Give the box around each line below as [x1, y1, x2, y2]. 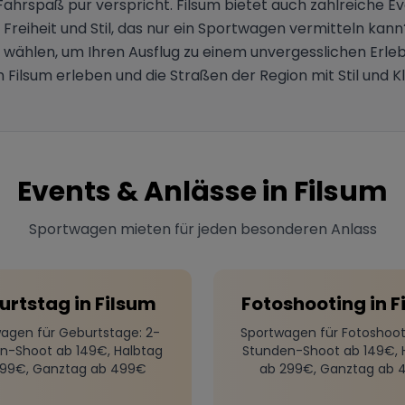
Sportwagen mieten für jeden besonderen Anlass [28, 218, 377, 240]
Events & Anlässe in [17, 172, 294, 211]
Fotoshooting [240, 290, 366, 316]
